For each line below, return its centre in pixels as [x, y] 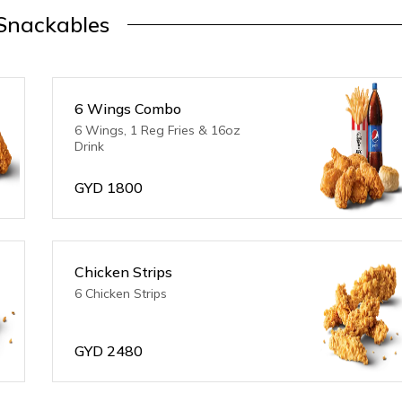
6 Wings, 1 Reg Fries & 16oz [158, 130]
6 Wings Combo [128, 109]
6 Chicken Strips [121, 293]
